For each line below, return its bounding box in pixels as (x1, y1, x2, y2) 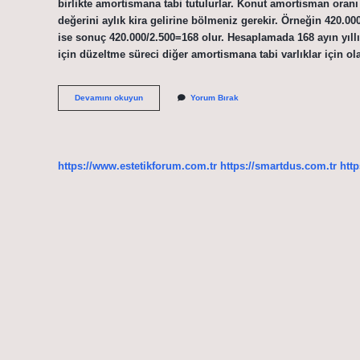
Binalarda (142, 92, 180, 102)
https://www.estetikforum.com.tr (58, 159, 217, 172)
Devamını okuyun (75, 93, 143, 103)
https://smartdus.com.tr (220, 159, 337, 172)
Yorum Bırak (190, 93, 239, 103)
